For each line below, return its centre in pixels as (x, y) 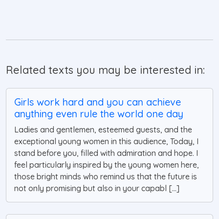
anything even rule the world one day (99, 114)
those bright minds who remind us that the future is (106, 177)
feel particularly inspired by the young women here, (107, 165)
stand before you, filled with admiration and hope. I (106, 153)
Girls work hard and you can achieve (98, 102)
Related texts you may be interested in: (105, 70)
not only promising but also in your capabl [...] (97, 188)
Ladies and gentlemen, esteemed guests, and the (103, 130)
